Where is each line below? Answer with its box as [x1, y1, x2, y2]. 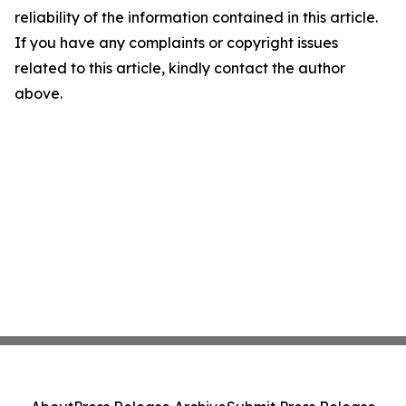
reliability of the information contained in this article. [14, 8, 378, 26]
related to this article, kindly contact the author [14, 59, 345, 77]
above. [14, 84, 63, 102]
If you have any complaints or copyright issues [14, 34, 338, 52]
